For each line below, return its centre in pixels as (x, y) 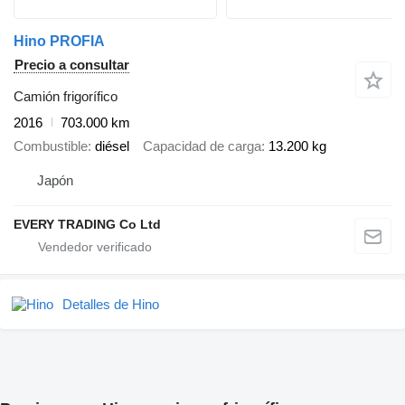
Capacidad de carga (202, 146)
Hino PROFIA (59, 41)
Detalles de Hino (111, 304)
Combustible (51, 146)
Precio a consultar (72, 64)
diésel (112, 146)
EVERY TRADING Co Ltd (87, 224)
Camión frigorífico (66, 96)
